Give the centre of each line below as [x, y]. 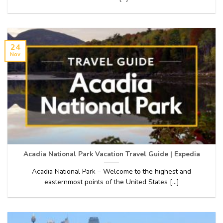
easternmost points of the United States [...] [111, 182]
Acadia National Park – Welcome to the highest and [111, 171]
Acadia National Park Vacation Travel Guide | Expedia [111, 154]
